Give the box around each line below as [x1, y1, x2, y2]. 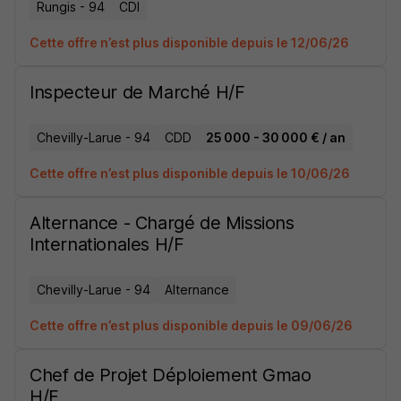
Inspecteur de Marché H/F [30, 81, 245, 103]
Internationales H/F [30, 234, 184, 255]
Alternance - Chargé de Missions [30, 212, 294, 234]
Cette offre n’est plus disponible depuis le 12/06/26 [30, 35, 349, 50]
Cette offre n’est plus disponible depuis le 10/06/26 [30, 166, 350, 181]
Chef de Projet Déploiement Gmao [30, 364, 311, 386]
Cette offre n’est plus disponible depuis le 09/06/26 [30, 318, 353, 333]
